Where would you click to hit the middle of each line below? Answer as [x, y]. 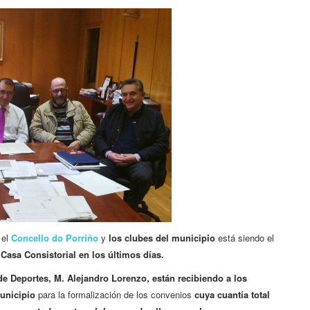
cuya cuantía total [232, 295]
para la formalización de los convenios [116, 295]
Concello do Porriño [53, 238]
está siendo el [245, 238]
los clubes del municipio [161, 238]
